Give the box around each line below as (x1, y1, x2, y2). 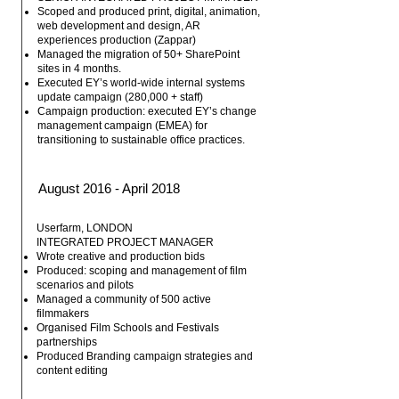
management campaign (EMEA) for (37, 119, 208, 132)
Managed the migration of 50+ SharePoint (37, 48, 240, 61)
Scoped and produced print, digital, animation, (37, 5, 260, 18)
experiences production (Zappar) (37, 34, 196, 46)
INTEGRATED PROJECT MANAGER (37, 236, 214, 248)
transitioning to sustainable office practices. (37, 134, 245, 146)
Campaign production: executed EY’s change (37, 105, 256, 118)
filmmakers (37, 307, 89, 320)
